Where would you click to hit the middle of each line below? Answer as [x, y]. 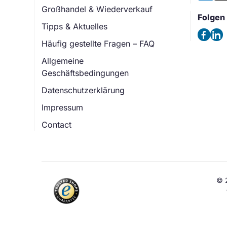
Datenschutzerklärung [83, 90]
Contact [56, 125]
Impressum [62, 108]
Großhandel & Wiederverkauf [97, 9]
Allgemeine [63, 61]
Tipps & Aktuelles [74, 27]
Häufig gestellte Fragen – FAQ [98, 44]
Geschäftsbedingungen [85, 73]
